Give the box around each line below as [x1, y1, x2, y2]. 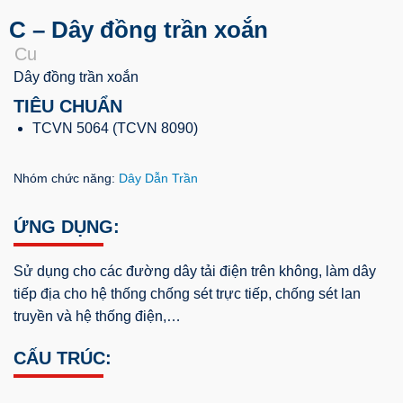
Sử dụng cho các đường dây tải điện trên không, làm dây [13, 264, 376, 280]
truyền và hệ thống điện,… [13, 309, 181, 325]
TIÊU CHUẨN [13, 96, 122, 117]
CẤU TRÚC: [13, 348, 112, 369]
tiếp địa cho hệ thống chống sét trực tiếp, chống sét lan [13, 286, 361, 302]
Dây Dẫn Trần [119, 171, 198, 186]
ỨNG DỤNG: [13, 217, 120, 237]
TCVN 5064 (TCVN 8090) [31, 121, 198, 137]
